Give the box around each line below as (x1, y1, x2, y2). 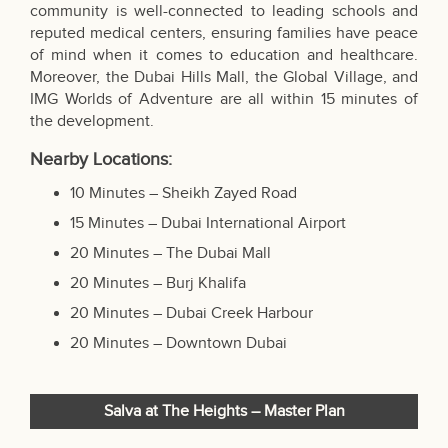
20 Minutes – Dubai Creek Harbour (70, 304, 313, 324)
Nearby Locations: (30, 149, 172, 171)
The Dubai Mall (166, 244, 271, 264)
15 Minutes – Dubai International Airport (70, 214, 346, 234)
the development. (30, 112, 154, 132)
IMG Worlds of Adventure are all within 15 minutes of (30, 90, 418, 110)
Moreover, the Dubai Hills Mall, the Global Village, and (30, 68, 418, 88)
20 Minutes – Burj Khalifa (70, 274, 246, 294)
